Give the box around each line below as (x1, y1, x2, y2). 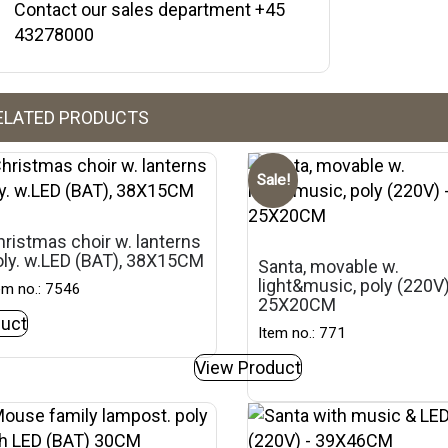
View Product (195, 357, 302, 378)
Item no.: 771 (258, 324, 347, 342)
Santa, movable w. (258, 256, 400, 277)
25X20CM (258, 294, 337, 315)
